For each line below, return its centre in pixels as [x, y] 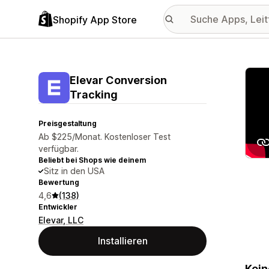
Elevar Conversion [118, 80]
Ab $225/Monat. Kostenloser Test [104, 137]
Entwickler [58, 207]
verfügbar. [59, 149]
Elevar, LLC [61, 220]
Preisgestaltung [68, 123]
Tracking [94, 95]
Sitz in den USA [74, 171]
